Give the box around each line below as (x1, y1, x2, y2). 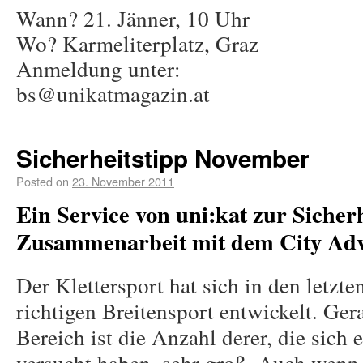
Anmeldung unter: (16, 53, 181, 83)
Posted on (16, 173, 69, 190)
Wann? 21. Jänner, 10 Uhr (16, 3, 250, 33)
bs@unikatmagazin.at (16, 79, 210, 109)
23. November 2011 (72, 173, 174, 190)
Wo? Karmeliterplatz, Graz (16, 28, 258, 58)
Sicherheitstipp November (16, 141, 310, 175)
